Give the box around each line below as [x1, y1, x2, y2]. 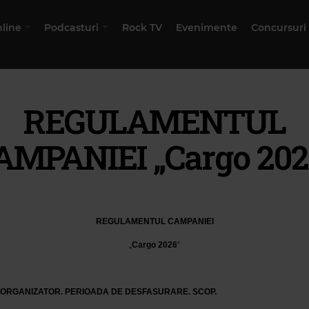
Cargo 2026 [132, 240, 177, 250]
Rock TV [121, 21, 162, 34]
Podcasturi [44, 21, 99, 34]
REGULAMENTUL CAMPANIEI [95, 217, 214, 226]
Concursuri [250, 21, 306, 34]
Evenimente [175, 21, 237, 34]
